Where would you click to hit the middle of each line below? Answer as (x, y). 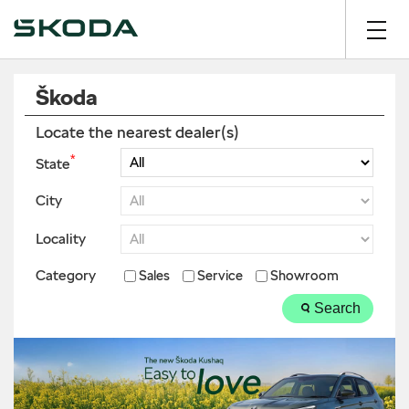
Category (66, 275)
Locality (61, 239)
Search (337, 308)
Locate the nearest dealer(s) (137, 132)
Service (220, 276)
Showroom (304, 276)
